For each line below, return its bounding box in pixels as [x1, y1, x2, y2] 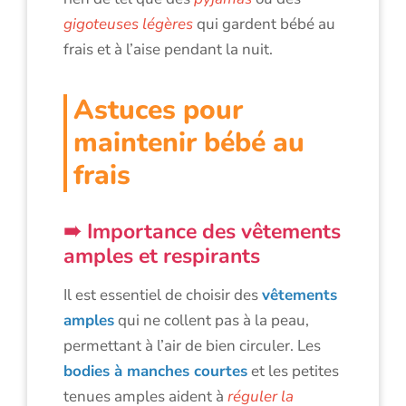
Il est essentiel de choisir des [63, 284, 262, 305]
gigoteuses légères [63, 13, 193, 34]
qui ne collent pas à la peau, [114, 309, 309, 331]
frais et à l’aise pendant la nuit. [63, 38, 273, 60]
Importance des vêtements [87, 217, 341, 246]
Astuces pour [73, 91, 243, 129]
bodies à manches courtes [63, 360, 247, 382]
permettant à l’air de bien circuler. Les [63, 334, 321, 356]
